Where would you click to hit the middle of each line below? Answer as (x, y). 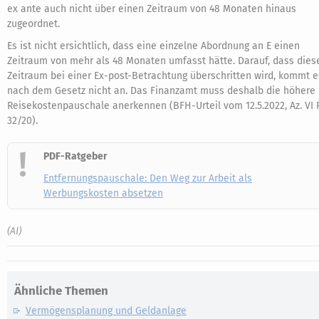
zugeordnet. (33, 24)
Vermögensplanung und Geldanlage (106, 311)
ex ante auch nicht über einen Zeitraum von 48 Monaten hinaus (152, 9)
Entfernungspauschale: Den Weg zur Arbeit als (148, 178)
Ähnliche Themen (61, 291)
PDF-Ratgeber (75, 156)
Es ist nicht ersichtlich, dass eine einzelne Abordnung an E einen (153, 46)
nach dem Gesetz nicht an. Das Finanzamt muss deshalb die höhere (161, 91)
